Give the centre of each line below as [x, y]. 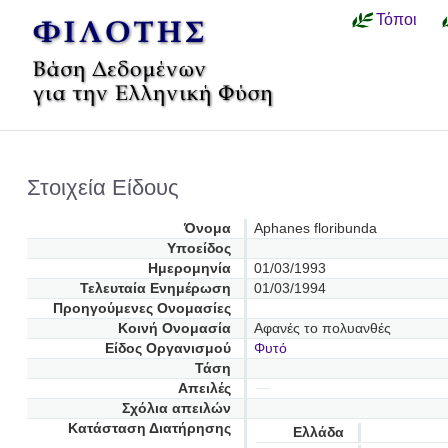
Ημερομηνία [189, 268]
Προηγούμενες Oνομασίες [141, 308]
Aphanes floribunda [315, 228]
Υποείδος [198, 248]
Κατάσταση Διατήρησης [149, 428]
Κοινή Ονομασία [174, 328]
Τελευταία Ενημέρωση [155, 288]
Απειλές [204, 388]
